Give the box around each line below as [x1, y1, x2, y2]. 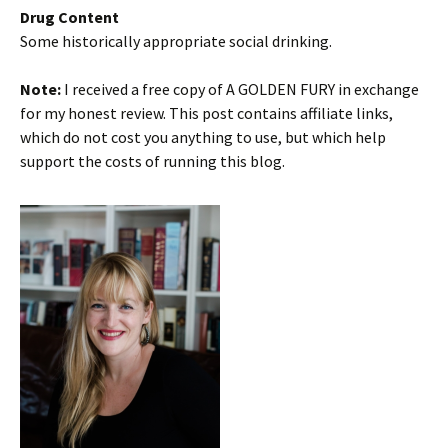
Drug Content [20, 7, 119, 27]
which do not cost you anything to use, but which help [20, 127, 386, 147]
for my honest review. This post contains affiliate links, [20, 103, 393, 123]
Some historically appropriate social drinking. [20, 31, 332, 51]
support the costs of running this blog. [20, 151, 285, 171]
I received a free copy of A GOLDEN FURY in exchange [61, 79, 419, 99]
